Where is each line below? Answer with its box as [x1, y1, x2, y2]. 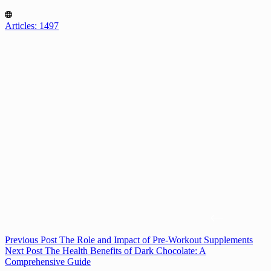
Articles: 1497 [5, 20, 59, 31]
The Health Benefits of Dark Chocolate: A [45, 245, 206, 256]
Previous [5, 234, 41, 245]
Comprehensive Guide [5, 256, 91, 267]
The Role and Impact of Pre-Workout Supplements [59, 234, 253, 245]
